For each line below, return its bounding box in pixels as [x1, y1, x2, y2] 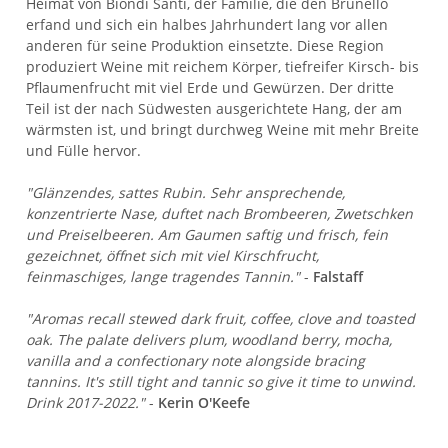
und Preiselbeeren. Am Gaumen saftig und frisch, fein [26, 225, 389, 245]
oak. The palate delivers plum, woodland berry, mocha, [26, 330, 393, 350]
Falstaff [313, 267, 364, 287]
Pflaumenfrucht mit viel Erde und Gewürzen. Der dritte [26, 78, 395, 98]
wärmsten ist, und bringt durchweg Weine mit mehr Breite [26, 120, 420, 140]
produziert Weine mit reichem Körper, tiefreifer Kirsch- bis [26, 57, 420, 77]
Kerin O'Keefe [158, 393, 251, 413]
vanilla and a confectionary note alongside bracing [26, 351, 366, 371]
